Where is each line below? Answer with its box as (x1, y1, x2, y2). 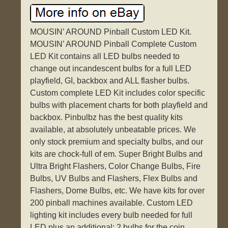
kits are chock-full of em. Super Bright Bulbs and (30, 150, 203, 159)
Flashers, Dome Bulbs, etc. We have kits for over (30, 186, 205, 195)
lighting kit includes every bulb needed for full (30, 211, 193, 220)
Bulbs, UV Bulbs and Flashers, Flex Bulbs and (30, 174, 198, 183)
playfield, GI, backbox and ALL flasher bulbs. (30, 76, 190, 85)
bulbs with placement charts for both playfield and (30, 101, 208, 110)
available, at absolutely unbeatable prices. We (30, 125, 196, 134)
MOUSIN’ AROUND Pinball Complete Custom (30, 40, 197, 49)
